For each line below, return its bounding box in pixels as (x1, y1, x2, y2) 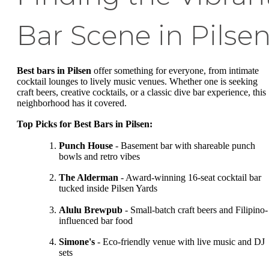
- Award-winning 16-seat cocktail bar (118, 172, 261, 183)
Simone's (59, 237, 95, 247)
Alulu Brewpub (59, 204, 122, 215)
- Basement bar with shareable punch (113, 140, 255, 151)
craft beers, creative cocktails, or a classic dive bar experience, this (17, 86, 266, 97)
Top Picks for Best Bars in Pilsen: (17, 119, 153, 130)
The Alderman (59, 172, 118, 183)
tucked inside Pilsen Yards (59, 183, 157, 194)
